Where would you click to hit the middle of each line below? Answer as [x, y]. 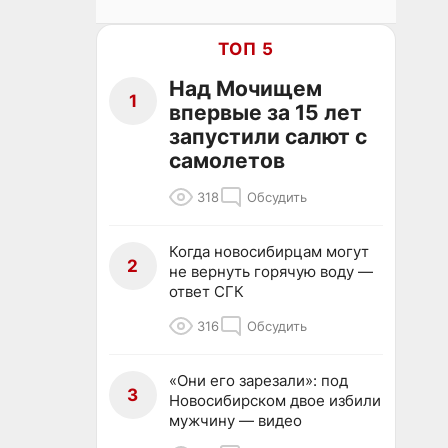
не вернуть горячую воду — [271, 271]
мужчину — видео [235, 420]
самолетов [227, 160]
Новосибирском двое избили [275, 400]
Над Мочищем [245, 88]
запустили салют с [268, 136]
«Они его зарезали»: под [258, 380]
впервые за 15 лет [265, 112]
